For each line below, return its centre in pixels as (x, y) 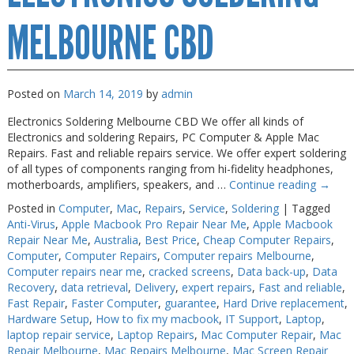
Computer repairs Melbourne (237, 256)
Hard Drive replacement (283, 303)
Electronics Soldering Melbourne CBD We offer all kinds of (155, 121)
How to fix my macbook (157, 319)
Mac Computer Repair (256, 335)
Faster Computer (114, 303)
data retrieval (94, 287)
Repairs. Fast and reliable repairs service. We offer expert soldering (176, 153)
